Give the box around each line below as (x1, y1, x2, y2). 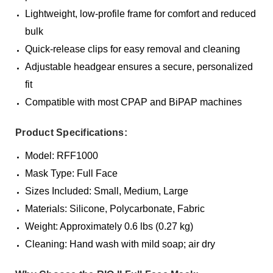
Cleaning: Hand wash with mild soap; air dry (25, 239, 216, 250)
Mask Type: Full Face (25, 168, 118, 179)
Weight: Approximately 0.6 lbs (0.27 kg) (25, 221, 194, 232)
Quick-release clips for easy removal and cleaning (25, 44, 241, 55)
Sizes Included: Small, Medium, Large (25, 186, 189, 197)
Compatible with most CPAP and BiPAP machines (25, 97, 243, 108)
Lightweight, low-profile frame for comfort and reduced (25, 9, 257, 19)
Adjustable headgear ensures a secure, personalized (25, 62, 253, 73)
